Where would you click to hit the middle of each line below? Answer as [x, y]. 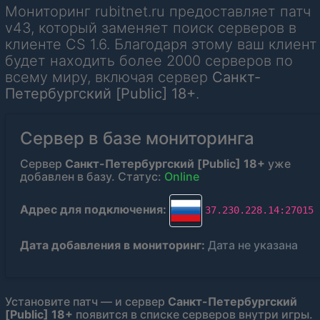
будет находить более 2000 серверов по [149, 61]
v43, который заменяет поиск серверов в [151, 28]
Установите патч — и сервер [86, 302]
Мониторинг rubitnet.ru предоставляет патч [158, 12]
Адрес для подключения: [93, 210]
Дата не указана [253, 245]
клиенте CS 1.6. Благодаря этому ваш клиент [161, 45]
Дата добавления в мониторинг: [112, 245]
